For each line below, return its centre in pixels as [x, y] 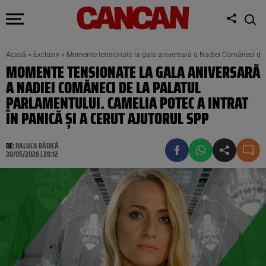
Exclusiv [46, 55]
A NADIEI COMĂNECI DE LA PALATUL [103, 88]
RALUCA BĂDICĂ [37, 146]
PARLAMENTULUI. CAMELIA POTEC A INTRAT [127, 103]
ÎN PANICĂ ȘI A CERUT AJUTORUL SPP [107, 118]
